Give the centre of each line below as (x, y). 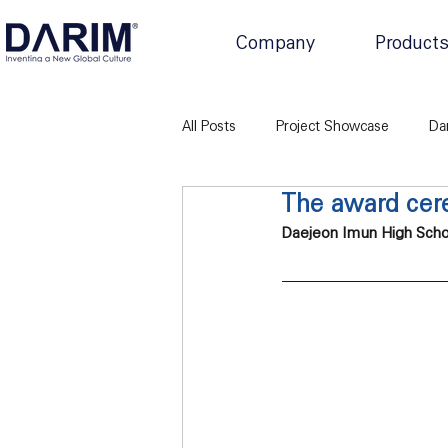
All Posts (209, 125)
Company (275, 42)
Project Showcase (332, 125)
